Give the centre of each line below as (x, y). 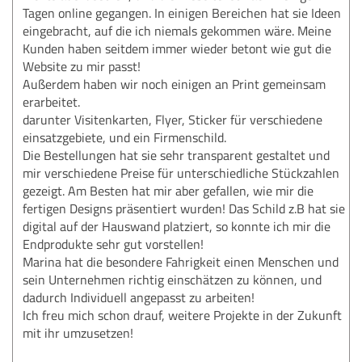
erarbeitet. (51, 101)
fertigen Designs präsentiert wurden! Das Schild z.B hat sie (184, 208)
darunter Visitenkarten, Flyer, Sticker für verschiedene (173, 119)
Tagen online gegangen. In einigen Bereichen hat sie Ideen (182, 13)
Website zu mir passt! (82, 66)
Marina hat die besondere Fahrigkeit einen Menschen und (181, 261)
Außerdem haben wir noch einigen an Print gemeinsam (174, 84)
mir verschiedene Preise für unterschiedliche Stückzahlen (181, 173)
